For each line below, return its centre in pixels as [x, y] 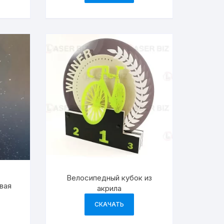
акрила [109, 188]
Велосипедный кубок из [109, 178]
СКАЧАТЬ [109, 204]
